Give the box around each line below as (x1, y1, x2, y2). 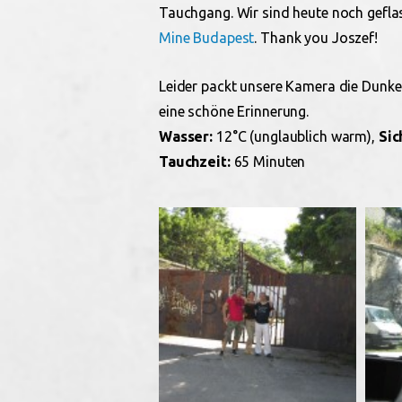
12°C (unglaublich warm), (213, 128, 379, 144)
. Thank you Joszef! (254, 30, 378, 46)
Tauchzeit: (159, 153, 231, 170)
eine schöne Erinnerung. (159, 103, 310, 119)
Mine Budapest (159, 30, 255, 46)
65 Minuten (230, 153, 306, 170)
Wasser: (159, 128, 214, 144)
